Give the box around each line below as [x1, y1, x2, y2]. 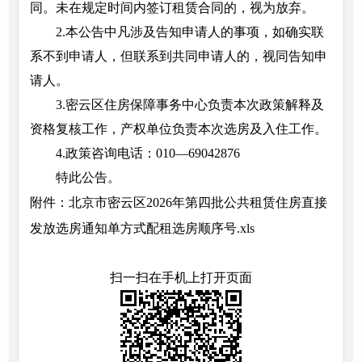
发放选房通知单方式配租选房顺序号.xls [29, 221, 255, 236]
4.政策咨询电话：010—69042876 [55, 146, 240, 161]
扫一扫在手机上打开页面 [109, 271, 252, 285]
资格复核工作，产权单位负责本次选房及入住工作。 [29, 122, 327, 137]
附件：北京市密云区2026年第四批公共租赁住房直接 [29, 196, 327, 210]
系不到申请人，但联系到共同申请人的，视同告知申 [29, 49, 327, 64]
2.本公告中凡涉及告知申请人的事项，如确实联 [55, 25, 324, 40]
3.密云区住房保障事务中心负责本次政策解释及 [55, 98, 324, 112]
